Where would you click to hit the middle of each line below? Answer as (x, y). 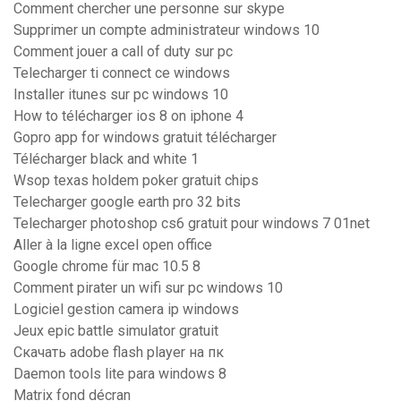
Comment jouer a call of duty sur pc (123, 52)
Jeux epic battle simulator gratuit (116, 331)
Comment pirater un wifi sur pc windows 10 (148, 288)
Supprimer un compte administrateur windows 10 (166, 30)
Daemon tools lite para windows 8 (120, 374)
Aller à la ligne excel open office (113, 245)
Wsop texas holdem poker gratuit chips (136, 181)
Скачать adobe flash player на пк (119, 353)
